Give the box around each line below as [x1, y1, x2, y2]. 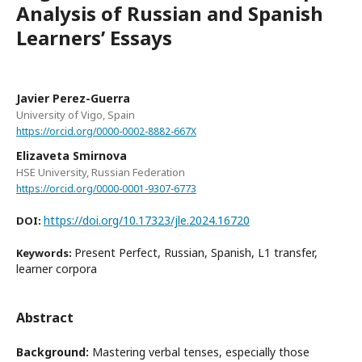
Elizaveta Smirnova [16, 147, 127, 163]
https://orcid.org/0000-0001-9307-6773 [16, 181, 196, 196]
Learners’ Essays [16, 23, 172, 51]
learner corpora [16, 261, 97, 277]
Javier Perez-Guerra [16, 90, 130, 106]
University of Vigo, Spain [16, 107, 135, 122]
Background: [16, 344, 89, 360]
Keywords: [16, 246, 74, 261]
